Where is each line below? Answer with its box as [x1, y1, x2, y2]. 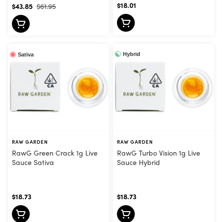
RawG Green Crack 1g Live [12, 148, 98, 158]
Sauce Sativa [12, 157, 54, 167]
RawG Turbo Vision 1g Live [117, 148, 200, 158]
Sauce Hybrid [117, 157, 160, 167]
